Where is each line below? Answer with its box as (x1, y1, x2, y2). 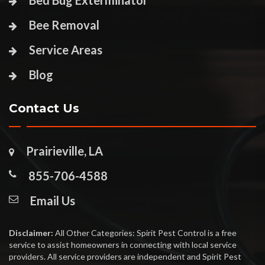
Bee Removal (29, 18, 99, 33)
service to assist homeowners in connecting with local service (9, 240, 237, 250)
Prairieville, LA (26, 144, 103, 159)
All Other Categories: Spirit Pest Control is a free (53, 228, 237, 238)
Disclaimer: (9, 228, 53, 238)
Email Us (30, 193, 75, 208)
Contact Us (9, 101, 79, 116)
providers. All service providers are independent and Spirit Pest (9, 251, 241, 262)
